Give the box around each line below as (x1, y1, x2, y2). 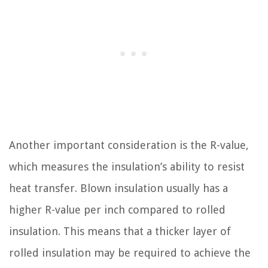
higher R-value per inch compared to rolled (9, 203, 226, 216)
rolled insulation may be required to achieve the (9, 246, 251, 259)
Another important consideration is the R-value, (9, 138, 249, 151)
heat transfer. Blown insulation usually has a (9, 181, 228, 194)
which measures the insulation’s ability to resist (9, 160, 245, 173)
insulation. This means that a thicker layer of (9, 224, 231, 237)
